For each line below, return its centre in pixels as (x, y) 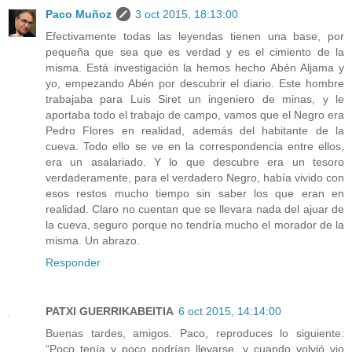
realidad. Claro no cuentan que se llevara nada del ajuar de (195, 209)
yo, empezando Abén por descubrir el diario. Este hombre (195, 84)
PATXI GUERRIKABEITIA (110, 312)
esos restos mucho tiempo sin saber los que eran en (195, 194)
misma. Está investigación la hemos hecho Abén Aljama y (195, 68)
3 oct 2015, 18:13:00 (187, 15)
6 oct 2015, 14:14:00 (230, 312)
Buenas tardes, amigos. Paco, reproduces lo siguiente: (195, 334)
